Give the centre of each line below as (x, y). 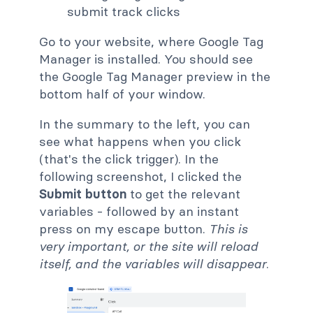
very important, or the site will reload (148, 247)
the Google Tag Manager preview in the (155, 77)
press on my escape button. (124, 229)
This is (228, 229)
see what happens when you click (140, 142)
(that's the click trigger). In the (129, 159)
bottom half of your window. (122, 94)
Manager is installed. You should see (146, 59)
